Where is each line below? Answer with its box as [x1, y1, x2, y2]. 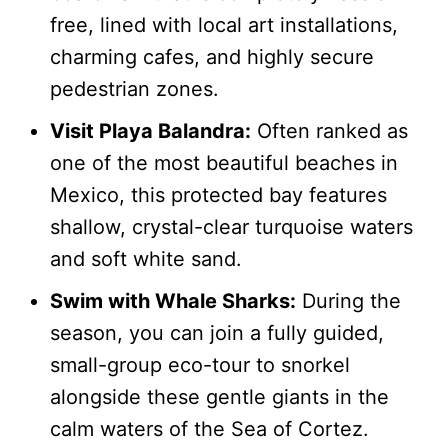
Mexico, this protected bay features [50, 183, 387, 208]
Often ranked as [251, 119, 408, 144]
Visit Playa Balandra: [50, 119, 251, 144]
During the [296, 289, 401, 314]
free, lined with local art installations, [50, 13, 398, 38]
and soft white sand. [50, 247, 242, 272]
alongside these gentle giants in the [50, 385, 389, 410]
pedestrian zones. [50, 77, 219, 102]
